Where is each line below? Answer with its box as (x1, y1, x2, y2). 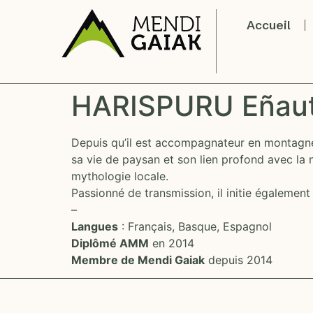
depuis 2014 (205, 252, 272, 267)
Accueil (246, 17, 291, 33)
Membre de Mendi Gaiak (71, 252, 205, 267)
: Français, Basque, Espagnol (118, 219, 272, 233)
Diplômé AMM (71, 235, 149, 250)
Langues (71, 219, 118, 233)
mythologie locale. (71, 168, 168, 183)
